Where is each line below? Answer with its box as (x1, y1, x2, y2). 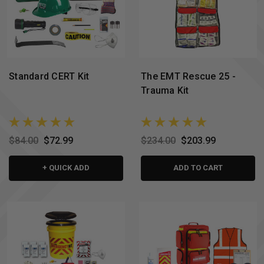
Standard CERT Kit (9, 70, 90, 82)
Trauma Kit (141, 84, 189, 96)
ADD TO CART (173, 163, 223, 173)
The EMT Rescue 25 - (141, 70, 236, 82)
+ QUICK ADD (42, 163, 90, 173)
